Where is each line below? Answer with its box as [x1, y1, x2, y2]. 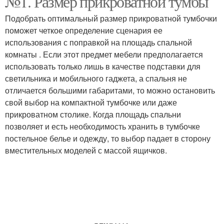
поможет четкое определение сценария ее [5, 24, 162, 36]
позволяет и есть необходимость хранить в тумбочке [5, 120, 200, 132]
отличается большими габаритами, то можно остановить [5, 84, 215, 96]
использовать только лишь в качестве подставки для [5, 60, 200, 72]
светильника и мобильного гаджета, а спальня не [5, 72, 187, 84]
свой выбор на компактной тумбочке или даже [5, 96, 177, 108]
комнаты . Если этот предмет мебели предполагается [5, 48, 203, 60]
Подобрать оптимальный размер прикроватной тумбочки [5, 12, 217, 24]
